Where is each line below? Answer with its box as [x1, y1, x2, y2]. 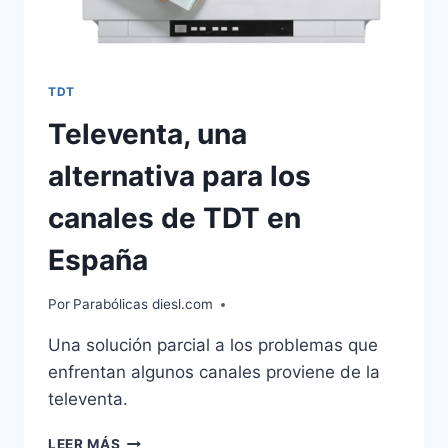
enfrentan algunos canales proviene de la [48, 362, 380, 383]
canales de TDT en [48, 200, 301, 235]
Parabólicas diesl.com [73, 296, 214, 313]
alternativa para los [48, 158, 311, 193]
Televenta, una [48, 116, 247, 151]
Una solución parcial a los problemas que [48, 335, 378, 356]
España [48, 242, 148, 277]
